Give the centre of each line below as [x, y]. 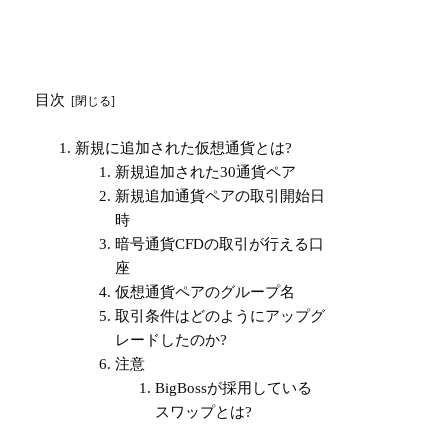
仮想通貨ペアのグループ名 [205, 291]
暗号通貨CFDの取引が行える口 [220, 243]
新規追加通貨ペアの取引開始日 [220, 195]
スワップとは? [204, 411]
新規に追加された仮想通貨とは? [184, 147]
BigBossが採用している [234, 387]
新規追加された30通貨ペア [206, 171]
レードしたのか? [171, 339]
